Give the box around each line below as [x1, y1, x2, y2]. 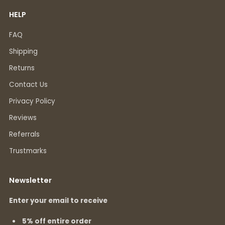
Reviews [9, 113, 37, 123]
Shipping [9, 46, 38, 56]
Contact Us [9, 79, 48, 89]
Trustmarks [9, 146, 47, 156]
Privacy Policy [9, 96, 55, 106]
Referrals [9, 129, 40, 139]
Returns [9, 63, 35, 73]
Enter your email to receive [9, 195, 107, 205]
